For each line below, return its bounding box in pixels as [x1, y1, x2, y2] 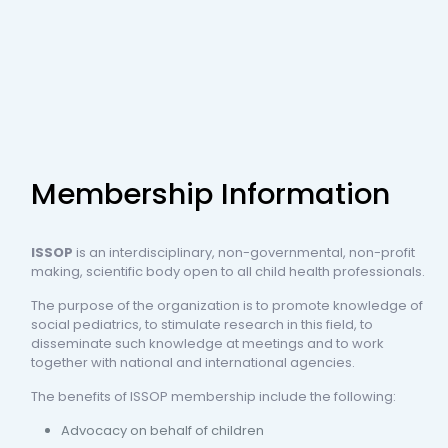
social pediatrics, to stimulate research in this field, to [31, 314, 374, 334]
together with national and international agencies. [31, 352, 356, 372]
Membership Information [31, 173, 391, 214]
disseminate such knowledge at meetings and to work [31, 333, 385, 353]
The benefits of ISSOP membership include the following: [31, 386, 397, 406]
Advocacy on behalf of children [61, 420, 265, 440]
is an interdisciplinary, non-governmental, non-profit [76, 242, 416, 262]
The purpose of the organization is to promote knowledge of [31, 295, 424, 315]
